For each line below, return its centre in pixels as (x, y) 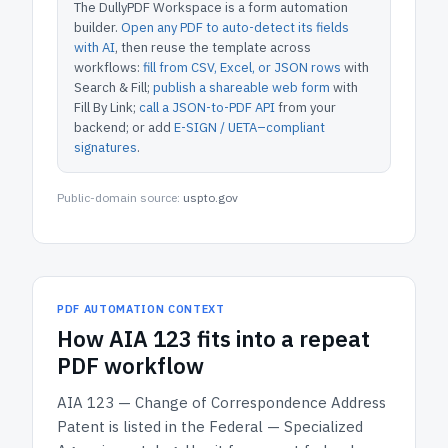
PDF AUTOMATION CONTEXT (141, 309)
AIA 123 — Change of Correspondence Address (221, 402)
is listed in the (157, 426)
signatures (105, 147)
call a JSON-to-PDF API (207, 107)
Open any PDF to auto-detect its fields (235, 27)
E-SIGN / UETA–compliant (249, 127)
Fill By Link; (105, 107)
